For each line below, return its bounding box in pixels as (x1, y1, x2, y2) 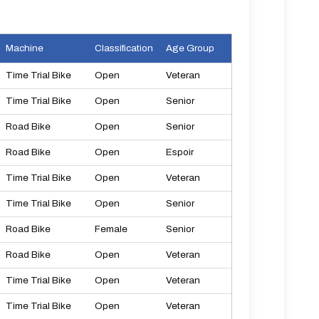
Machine (6, 43, 43, 53)
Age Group (166, 43, 214, 53)
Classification (95, 43, 153, 53)
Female (95, 224, 127, 234)
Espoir (166, 147, 194, 157)
